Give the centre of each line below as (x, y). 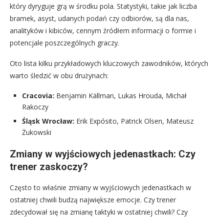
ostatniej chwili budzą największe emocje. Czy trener (93, 200)
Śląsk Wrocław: (48, 121)
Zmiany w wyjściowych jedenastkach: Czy (103, 154)
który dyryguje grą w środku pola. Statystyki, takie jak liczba (103, 6)
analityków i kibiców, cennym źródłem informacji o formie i (103, 31)
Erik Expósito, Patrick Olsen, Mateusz (134, 121)
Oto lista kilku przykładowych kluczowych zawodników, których (109, 64)
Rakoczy (35, 107)
